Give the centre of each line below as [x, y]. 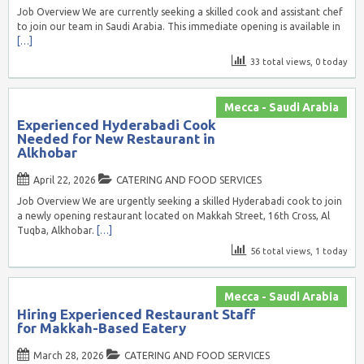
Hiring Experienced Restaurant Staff [136, 314]
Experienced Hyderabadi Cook [116, 124]
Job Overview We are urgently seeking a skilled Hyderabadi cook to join [179, 201]
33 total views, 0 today [299, 61]
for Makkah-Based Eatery [101, 327]
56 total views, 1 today [299, 251]
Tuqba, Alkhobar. [56, 230]
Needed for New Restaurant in [116, 138]
